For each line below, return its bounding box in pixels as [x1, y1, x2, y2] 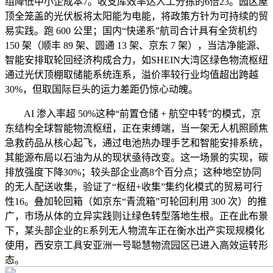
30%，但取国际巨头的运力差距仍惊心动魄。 [5, 83, 198, 94]
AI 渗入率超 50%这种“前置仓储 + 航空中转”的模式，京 [5, 108, 261, 119]
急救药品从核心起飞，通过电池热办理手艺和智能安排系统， [5, 137, 268, 148]
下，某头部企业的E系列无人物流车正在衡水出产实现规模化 [5, 225, 264, 236]
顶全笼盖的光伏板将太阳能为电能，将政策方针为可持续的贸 [5, 10, 268, 21]
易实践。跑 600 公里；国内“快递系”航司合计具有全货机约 [5, 25, 257, 36]
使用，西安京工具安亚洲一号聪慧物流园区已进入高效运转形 [5, 239, 268, 250]
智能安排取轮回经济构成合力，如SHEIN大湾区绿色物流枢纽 [5, 54, 268, 65]
